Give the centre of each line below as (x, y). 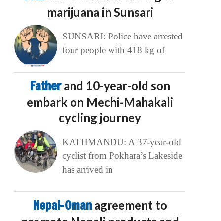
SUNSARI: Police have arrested (122, 37)
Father (47, 86)
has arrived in (87, 170)
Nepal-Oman (63, 205)
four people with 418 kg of (113, 50)
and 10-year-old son (117, 86)
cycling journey (100, 118)
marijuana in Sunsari (100, 12)
